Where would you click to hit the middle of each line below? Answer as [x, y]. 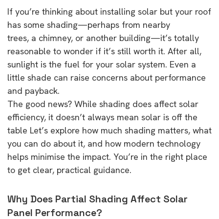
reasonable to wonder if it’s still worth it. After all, [104, 51]
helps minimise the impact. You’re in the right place [107, 156]
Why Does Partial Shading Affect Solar [98, 199]
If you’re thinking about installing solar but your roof [109, 11]
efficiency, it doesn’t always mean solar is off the [102, 117]
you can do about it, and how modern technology [104, 143]
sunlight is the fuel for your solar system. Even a [102, 64]
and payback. [33, 90]
